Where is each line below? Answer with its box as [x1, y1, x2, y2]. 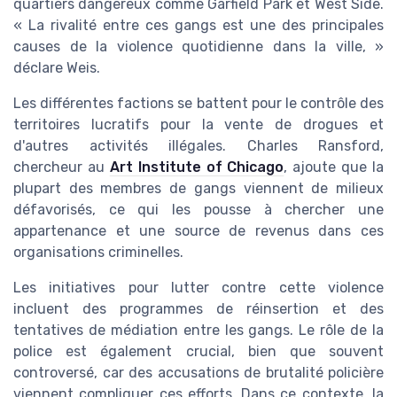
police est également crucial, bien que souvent [13, 343, 384, 361]
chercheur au [13, 159, 110, 176]
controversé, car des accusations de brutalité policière [13, 364, 384, 382]
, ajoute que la [284, 159, 384, 176]
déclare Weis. [13, 59, 100, 77]
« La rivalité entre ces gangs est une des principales [13, 17, 384, 35]
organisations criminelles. [13, 244, 183, 261]
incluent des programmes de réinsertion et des [13, 300, 384, 318]
